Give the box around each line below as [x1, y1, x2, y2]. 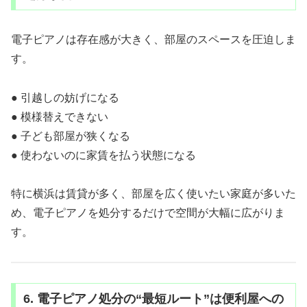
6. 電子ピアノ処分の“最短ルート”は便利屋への [23, 291, 284, 306]
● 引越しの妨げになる [11, 91, 119, 103]
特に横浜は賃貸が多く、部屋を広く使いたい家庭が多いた [11, 188, 296, 200]
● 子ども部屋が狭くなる [11, 130, 130, 142]
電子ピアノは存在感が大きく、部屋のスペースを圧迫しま [11, 33, 296, 45]
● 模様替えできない [11, 110, 108, 123]
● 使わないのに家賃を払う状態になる [11, 149, 196, 161]
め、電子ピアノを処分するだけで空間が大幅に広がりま [11, 207, 285, 219]
